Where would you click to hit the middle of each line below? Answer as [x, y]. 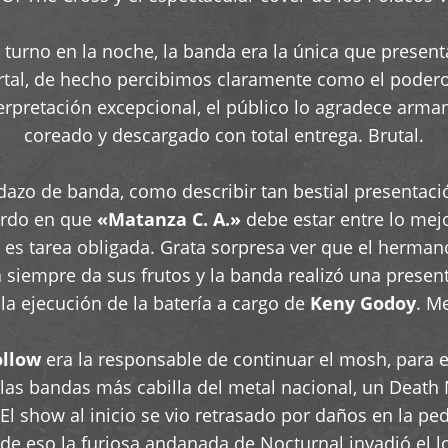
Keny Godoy [363, 303]
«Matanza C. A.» [168, 219]
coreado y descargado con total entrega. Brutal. [224, 135]
